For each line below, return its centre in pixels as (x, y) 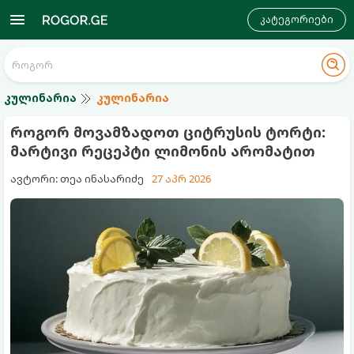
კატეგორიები (297, 19)
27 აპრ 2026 (181, 179)
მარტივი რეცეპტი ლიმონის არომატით (163, 151)
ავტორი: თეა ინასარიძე (77, 179)
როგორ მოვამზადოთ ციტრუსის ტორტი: (168, 132)
